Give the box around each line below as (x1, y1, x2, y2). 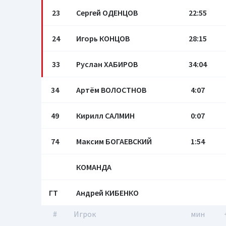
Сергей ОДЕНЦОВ (76, 8, 138, 18)
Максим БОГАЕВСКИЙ (76, 136, 152, 146)
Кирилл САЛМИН (76, 110, 135, 121)
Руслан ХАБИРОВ (76, 59, 138, 69)
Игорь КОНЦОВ (76, 33, 130, 43)
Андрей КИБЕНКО (76, 188, 139, 198)
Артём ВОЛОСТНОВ (76, 85, 146, 95)
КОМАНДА (76, 162, 111, 172)
